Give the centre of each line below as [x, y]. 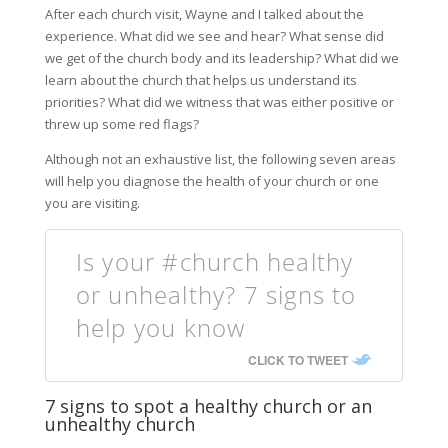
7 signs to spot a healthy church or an [208, 406]
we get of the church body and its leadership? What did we [221, 58]
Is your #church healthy [214, 261]
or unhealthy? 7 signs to [216, 294]
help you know [160, 327]
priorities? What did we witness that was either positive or [219, 102]
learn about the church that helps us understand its [200, 80]
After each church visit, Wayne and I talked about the [204, 14]
